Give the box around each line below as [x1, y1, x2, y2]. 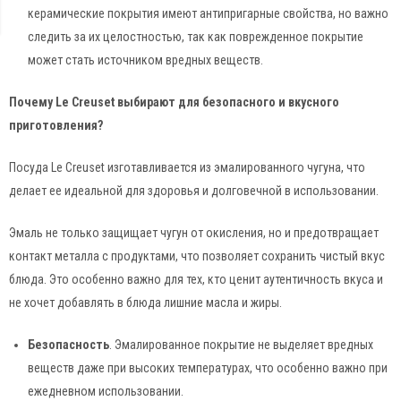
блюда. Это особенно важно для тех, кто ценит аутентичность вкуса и [9, 271, 383, 286]
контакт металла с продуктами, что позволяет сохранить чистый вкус [9, 248, 385, 263]
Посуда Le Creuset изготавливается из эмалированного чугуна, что [9, 159, 365, 175]
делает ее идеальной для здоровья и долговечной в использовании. [9, 183, 379, 198]
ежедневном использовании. [28, 383, 183, 398]
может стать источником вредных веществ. [28, 52, 263, 67]
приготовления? [9, 117, 103, 132]
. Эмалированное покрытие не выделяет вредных [109, 337, 373, 352]
